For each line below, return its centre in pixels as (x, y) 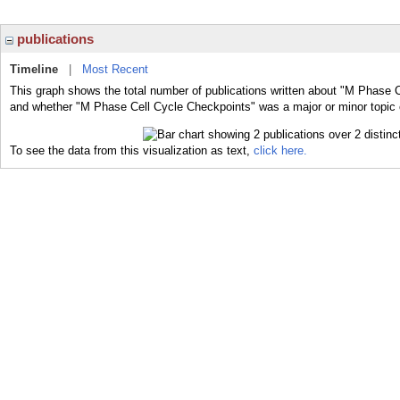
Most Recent (115, 69)
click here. (280, 150)
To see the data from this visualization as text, (132, 150)
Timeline (34, 69)
